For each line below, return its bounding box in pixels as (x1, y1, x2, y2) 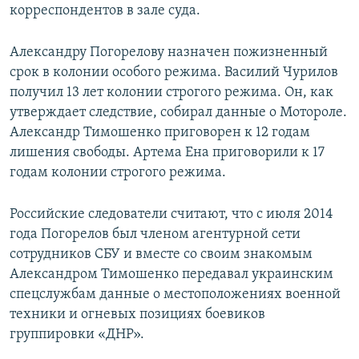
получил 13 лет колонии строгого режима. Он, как (10, 85, 333, 101)
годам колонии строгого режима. (10, 165, 226, 181)
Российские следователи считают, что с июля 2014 (10, 207, 333, 223)
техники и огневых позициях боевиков (10, 307, 265, 323)
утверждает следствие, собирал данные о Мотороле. (10, 105, 347, 121)
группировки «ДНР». (10, 327, 144, 343)
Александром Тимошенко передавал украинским (10, 267, 333, 283)
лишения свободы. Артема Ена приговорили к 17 (10, 145, 325, 161)
